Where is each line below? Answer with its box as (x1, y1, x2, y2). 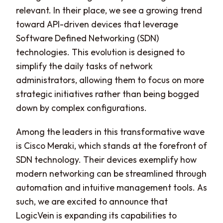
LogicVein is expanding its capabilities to (16, 209, 177, 221)
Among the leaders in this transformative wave (16, 125, 205, 137)
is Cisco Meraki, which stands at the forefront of (16, 139, 207, 151)
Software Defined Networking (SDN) (16, 32, 159, 44)
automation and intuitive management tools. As (16, 181, 207, 193)
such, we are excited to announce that (16, 195, 168, 207)
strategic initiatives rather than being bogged (16, 88, 199, 100)
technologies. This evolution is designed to (16, 46, 185, 58)
